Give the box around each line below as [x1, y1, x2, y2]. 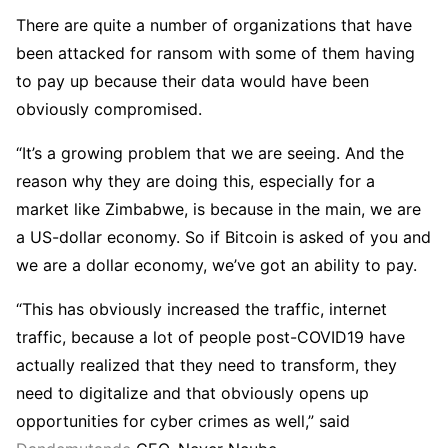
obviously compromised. [16, 99, 202, 120]
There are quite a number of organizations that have [16, 15, 412, 36]
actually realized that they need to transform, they [16, 355, 397, 376]
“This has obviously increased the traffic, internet [16, 299, 387, 320]
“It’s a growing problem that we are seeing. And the [16, 143, 404, 164]
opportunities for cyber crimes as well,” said [16, 411, 350, 432]
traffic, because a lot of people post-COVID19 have [16, 327, 405, 348]
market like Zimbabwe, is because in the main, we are [16, 199, 421, 220]
